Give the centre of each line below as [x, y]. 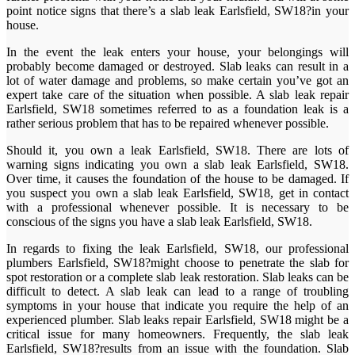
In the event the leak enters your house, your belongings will [177, 52]
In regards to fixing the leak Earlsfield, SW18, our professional [177, 249]
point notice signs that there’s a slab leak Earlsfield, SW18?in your [177, 11]
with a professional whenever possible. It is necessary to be [177, 208]
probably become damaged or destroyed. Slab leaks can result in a [177, 67]
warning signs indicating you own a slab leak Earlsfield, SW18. [177, 165]
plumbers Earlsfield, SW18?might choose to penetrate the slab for [177, 263]
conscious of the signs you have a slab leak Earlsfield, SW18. [159, 222]
